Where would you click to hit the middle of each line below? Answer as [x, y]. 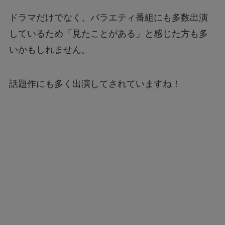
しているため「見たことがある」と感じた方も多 [108, 34]
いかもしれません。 [49, 50]
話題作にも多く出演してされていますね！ [95, 84]
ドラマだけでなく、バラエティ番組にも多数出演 [108, 18]
